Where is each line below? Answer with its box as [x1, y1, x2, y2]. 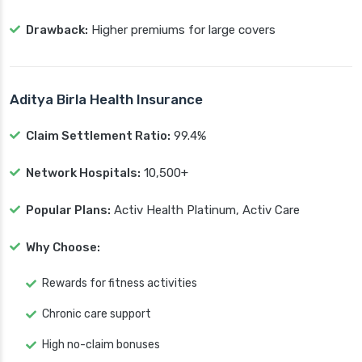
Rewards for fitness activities [42, 276, 197, 291]
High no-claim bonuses [42, 338, 160, 352]
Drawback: [26, 23, 88, 38]
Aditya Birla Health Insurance [10, 91, 203, 108]
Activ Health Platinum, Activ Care [111, 203, 300, 218]
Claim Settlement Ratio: [26, 128, 170, 144]
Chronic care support [42, 307, 151, 322]
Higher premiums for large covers [88, 23, 276, 38]
